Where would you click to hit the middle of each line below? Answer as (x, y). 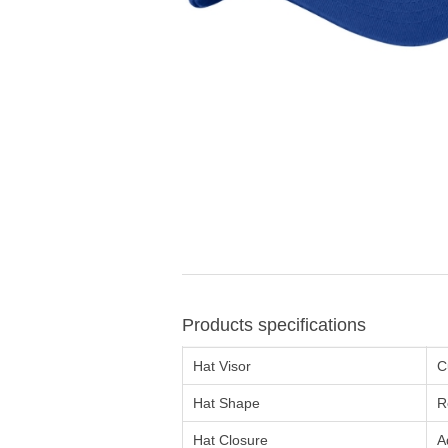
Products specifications (274, 325)
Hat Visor (222, 366)
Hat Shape (226, 403)
